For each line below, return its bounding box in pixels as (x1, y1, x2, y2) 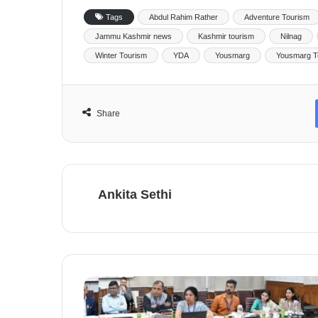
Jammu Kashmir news (95, 31, 172, 40)
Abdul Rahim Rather (149, 12, 218, 21)
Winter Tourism (95, 50, 147, 60)
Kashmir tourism (198, 31, 254, 40)
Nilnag (280, 31, 302, 40)
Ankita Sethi (98, 187, 172, 202)
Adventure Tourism (244, 12, 309, 21)
